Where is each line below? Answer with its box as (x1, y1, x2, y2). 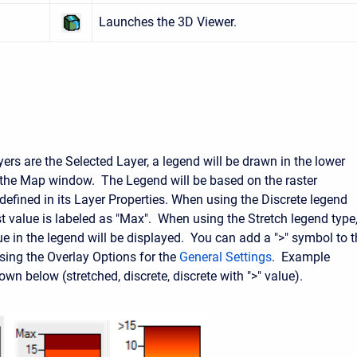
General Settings (179, 249, 272, 265)
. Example (272, 249, 330, 265)
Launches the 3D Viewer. (99, 14, 237, 29)
